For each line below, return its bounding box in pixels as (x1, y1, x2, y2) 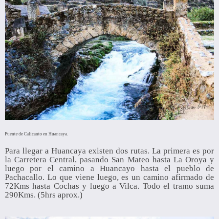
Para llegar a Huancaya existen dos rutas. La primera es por (5, 146, 214, 156)
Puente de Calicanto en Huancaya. (5, 131, 68, 137)
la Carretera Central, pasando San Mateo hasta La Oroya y (5, 155, 214, 165)
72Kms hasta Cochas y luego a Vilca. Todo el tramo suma (5, 181, 214, 191)
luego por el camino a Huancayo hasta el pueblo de (5, 164, 214, 174)
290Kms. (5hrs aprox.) (5, 190, 83, 200)
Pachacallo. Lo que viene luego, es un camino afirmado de (5, 173, 214, 182)
